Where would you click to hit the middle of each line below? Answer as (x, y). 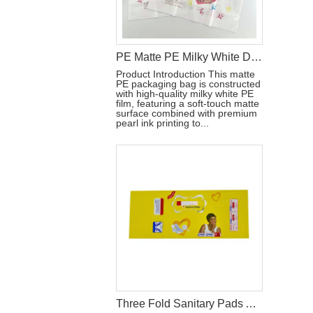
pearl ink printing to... (162, 123)
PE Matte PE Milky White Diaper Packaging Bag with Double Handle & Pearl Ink (256, 57)
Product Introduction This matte (185, 74)
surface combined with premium (187, 113)
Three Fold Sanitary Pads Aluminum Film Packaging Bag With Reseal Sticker (251, 304)
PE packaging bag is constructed (188, 84)
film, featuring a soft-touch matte (188, 103)
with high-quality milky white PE (185, 94)
